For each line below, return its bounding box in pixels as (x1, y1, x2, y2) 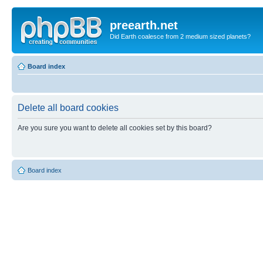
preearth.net (110, 19, 178, 32)
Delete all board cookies (18, 102, 119, 113)
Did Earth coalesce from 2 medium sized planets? (110, 33, 251, 40)
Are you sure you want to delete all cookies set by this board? (18, 123, 212, 132)
